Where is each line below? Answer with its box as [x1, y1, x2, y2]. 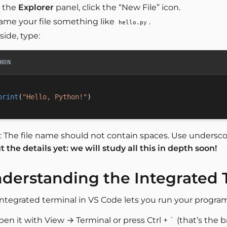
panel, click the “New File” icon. [54, 3, 180, 12]
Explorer [18, 3, 54, 12]
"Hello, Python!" [22, 93, 87, 101]
